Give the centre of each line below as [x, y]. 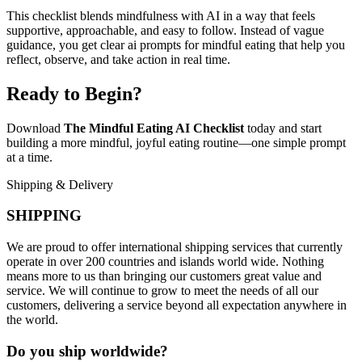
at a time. [29, 157]
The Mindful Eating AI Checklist [154, 128]
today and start [283, 128]
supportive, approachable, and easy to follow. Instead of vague [165, 30]
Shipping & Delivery [60, 184]
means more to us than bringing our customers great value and [164, 276]
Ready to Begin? [74, 93]
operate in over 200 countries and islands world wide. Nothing [165, 262]
